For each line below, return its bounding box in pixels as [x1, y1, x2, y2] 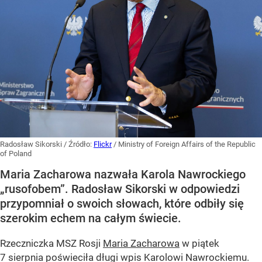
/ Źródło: [64, 140, 94, 149]
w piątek [180, 237, 219, 249]
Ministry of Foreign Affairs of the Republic [118, 140, 256, 149]
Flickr [94, 140, 112, 149]
